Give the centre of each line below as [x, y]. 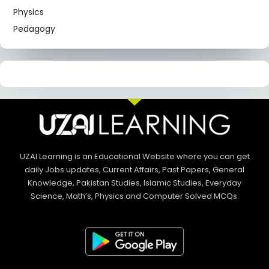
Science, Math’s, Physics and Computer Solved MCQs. [134, 196]
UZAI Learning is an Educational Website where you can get [134, 157]
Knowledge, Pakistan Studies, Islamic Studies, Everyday [134, 183]
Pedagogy [34, 29]
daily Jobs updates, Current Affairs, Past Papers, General [134, 170]
